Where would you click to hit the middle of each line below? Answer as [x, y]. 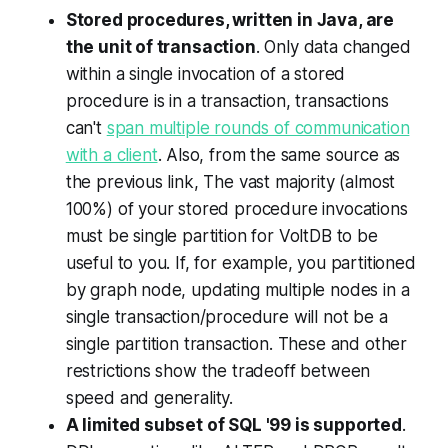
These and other [342, 343]
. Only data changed [333, 46]
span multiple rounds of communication [258, 127]
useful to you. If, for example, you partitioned [240, 262]
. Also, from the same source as [279, 154]
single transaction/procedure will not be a [226, 316]
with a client [111, 154]
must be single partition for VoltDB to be [221, 235]
